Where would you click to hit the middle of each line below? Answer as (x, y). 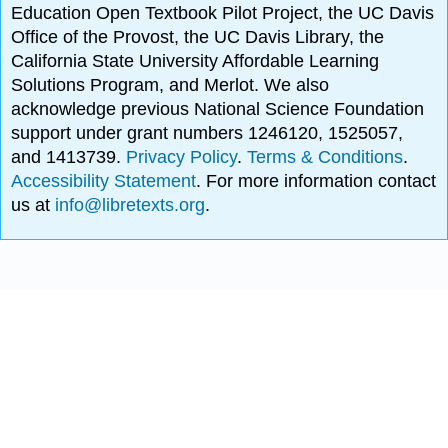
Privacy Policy (182, 157)
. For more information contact (316, 181)
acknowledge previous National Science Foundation (218, 109)
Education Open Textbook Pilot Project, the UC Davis (223, 13)
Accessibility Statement (104, 181)
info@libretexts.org (128, 205)
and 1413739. (69, 157)
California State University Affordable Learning (195, 61)
